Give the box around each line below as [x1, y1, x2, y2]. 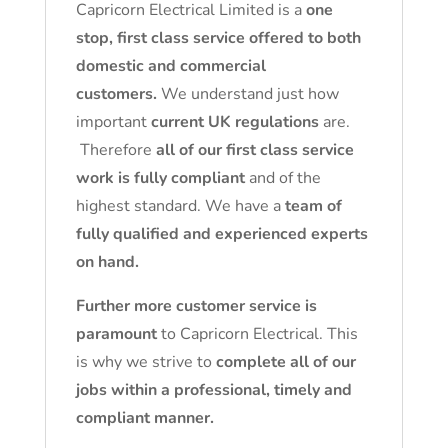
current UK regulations [150, 111, 319, 133]
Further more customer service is [75, 295, 317, 317]
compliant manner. [75, 407, 214, 429]
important [75, 111, 151, 133]
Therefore [75, 139, 156, 161]
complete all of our [215, 351, 356, 373]
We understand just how [156, 83, 339, 105]
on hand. [75, 251, 143, 273]
